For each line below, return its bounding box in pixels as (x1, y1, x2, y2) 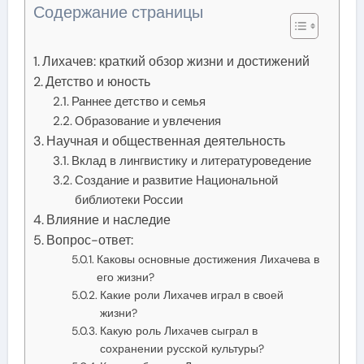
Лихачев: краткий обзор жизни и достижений (41, 52, 310, 70)
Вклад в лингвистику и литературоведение (71, 152, 312, 169)
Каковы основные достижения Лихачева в (96, 251, 319, 266)
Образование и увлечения (75, 112, 222, 129)
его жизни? (96, 269, 154, 284)
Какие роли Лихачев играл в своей (99, 287, 284, 302)
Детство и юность (45, 72, 150, 90)
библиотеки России (75, 191, 184, 208)
